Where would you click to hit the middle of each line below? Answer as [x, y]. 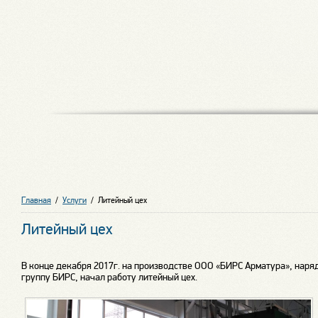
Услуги [75, 200]
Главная [36, 200]
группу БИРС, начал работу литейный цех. [109, 276]
